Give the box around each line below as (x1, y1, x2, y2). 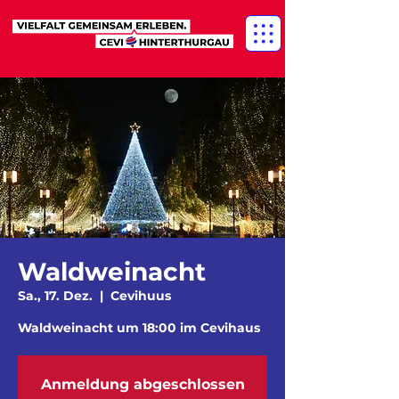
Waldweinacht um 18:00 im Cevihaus (18, 320, 260, 336)
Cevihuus (110, 288, 171, 304)
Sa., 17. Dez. (18, 288, 93, 304)
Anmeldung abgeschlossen (40, 376, 245, 393)
